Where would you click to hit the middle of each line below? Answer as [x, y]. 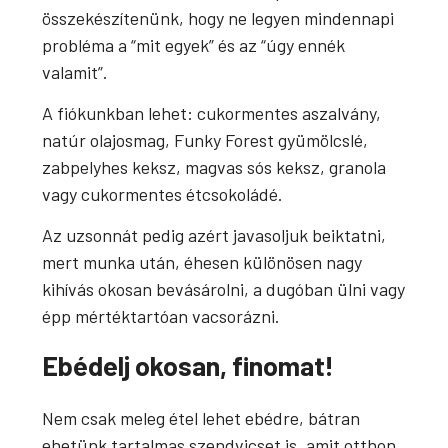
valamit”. [75, 71]
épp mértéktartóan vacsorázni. [161, 316]
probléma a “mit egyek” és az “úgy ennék [194, 44]
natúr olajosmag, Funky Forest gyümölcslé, [205, 140]
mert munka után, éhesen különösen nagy [202, 262]
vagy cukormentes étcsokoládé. [163, 194]
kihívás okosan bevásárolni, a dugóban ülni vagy [224, 289]
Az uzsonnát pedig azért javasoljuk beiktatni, [214, 235]
